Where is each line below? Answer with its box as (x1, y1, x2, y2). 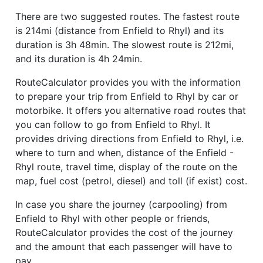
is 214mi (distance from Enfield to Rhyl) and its (15, 24, 224, 36)
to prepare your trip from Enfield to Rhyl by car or (15, 90, 238, 102)
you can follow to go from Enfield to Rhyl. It (15, 118, 211, 130)
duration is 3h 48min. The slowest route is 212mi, (15, 38, 234, 50)
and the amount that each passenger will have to (15, 240, 232, 252)
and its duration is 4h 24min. (15, 52, 142, 65)
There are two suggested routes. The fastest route (15, 10, 240, 22)
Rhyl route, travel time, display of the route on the (15, 160, 237, 173)
